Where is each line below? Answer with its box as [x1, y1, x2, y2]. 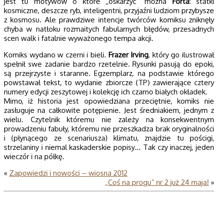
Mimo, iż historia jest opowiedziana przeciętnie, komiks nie [4, 96, 214, 106]
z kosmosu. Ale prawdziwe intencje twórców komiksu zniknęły [4, 15, 214, 25]
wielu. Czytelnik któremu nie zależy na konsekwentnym [4, 115, 214, 125]
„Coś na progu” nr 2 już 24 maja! [105, 178, 209, 187]
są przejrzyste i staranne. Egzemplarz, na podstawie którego [4, 69, 214, 78]
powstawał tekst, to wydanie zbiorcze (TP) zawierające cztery [4, 78, 214, 88]
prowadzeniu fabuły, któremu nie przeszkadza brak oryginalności [4, 124, 214, 134]
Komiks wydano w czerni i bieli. [4, 50, 109, 60]
